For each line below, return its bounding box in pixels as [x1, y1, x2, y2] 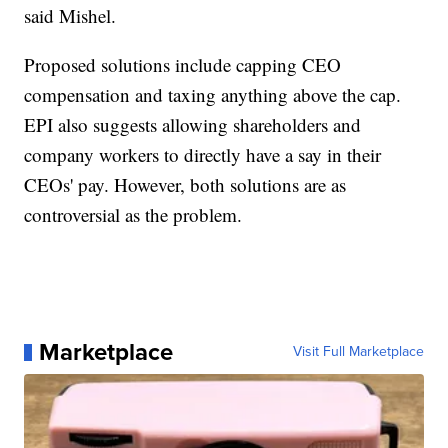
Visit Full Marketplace [292, 341, 424, 363]
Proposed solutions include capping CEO [24, 52, 342, 78]
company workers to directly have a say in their [24, 142, 382, 168]
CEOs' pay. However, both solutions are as [24, 172, 347, 198]
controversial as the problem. [24, 202, 243, 228]
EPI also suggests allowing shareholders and [24, 112, 362, 138]
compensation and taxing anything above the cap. [24, 82, 402, 108]
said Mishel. [24, 3, 117, 29]
